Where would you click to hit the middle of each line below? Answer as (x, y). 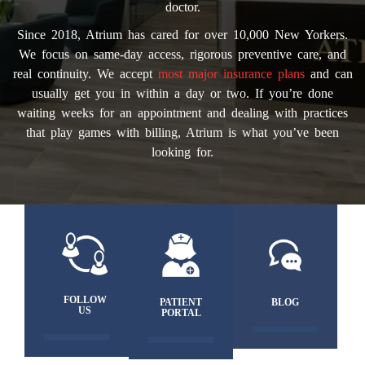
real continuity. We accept (85, 73)
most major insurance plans (231, 73)
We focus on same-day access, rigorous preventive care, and (182, 54)
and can (328, 73)
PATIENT (181, 303)
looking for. (182, 152)
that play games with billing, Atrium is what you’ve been (182, 132)
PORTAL (181, 313)
